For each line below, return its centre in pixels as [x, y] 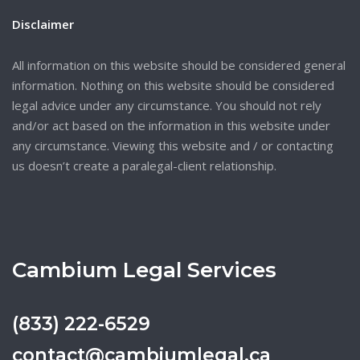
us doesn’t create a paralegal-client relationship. [144, 165]
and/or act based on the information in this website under [171, 125]
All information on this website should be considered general [179, 65]
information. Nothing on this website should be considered [173, 85]
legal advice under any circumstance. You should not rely [167, 105]
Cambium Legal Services [144, 270]
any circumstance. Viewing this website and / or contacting [173, 145]
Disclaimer [43, 24]
